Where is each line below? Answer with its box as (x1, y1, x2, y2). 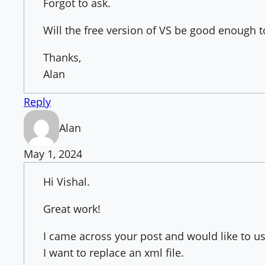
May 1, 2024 (24, 146, 82, 161)
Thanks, (43, 50, 81, 64)
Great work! (43, 201, 101, 216)
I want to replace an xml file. (43, 245, 184, 260)
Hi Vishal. (43, 174, 90, 189)
